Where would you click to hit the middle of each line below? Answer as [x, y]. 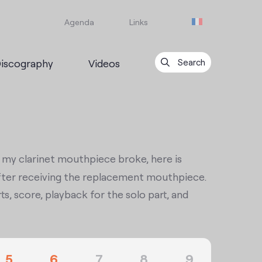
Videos [104, 62]
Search [190, 62]
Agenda [79, 22]
